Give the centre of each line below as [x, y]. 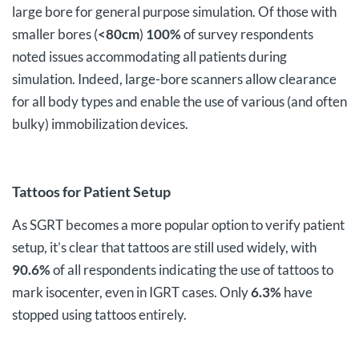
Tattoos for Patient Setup [91, 192]
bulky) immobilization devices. [100, 124]
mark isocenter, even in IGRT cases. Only [131, 292]
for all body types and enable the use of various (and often [179, 101]
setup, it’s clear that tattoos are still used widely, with [164, 247]
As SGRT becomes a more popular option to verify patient [178, 225]
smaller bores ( [55, 34]
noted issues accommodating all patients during [149, 56]
